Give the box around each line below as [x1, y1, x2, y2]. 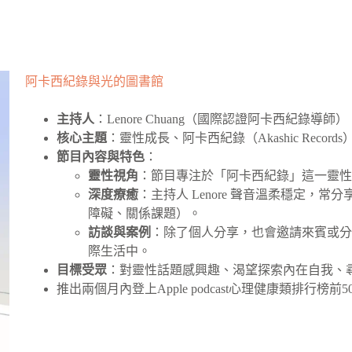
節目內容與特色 [57, 149, 145, 163]
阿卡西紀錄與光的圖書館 [25, 74, 164, 88]
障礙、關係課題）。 [88, 206, 202, 220]
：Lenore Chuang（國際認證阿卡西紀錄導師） [94, 112, 349, 126]
